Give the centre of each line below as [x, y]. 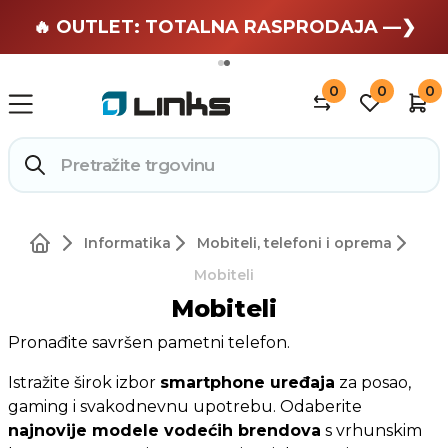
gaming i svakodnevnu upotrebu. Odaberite [185, 406]
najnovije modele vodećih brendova [164, 430]
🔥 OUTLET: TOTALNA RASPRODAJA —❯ [224, 27]
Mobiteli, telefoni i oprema [294, 242]
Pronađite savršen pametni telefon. [149, 342]
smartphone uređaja [247, 382]
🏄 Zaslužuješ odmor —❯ [224, 25]
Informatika [127, 242]
